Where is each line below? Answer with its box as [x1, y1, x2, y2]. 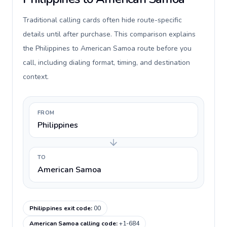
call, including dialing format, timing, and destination [23, 58, 190, 67]
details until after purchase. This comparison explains [23, 29, 196, 39]
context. [23, 72, 49, 82]
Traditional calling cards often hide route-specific [23, 15, 182, 25]
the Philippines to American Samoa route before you [23, 44, 192, 53]
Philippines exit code [29, 204, 91, 212]
